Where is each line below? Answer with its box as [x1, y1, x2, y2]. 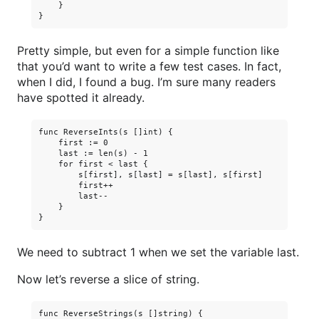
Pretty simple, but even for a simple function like [17, 43, 279, 58]
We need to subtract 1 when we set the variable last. [17, 245, 299, 259]
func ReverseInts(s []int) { [38, 127, 173, 137]
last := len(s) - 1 [38, 149, 148, 158]
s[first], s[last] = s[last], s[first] [38, 170, 263, 179]
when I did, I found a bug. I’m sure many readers [17, 75, 276, 89]
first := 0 [38, 138, 108, 147]
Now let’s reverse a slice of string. [17, 272, 199, 286]
